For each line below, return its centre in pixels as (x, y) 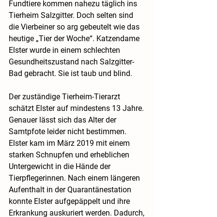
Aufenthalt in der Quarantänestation (71, 190)
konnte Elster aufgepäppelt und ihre (70, 201)
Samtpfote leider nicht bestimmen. (69, 132)
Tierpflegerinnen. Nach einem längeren (75, 178)
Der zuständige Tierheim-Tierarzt (65, 97)
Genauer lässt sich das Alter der (63, 120)
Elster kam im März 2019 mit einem (70, 143)
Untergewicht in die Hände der (61, 167)
